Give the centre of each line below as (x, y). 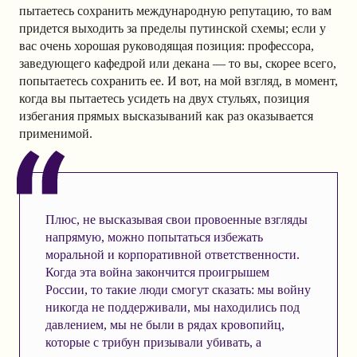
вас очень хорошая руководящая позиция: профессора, (167, 45)
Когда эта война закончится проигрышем (157, 272)
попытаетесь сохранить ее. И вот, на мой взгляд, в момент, (178, 80)
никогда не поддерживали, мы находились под (172, 307)
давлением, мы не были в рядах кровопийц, (165, 324)
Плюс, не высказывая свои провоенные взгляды (176, 219)
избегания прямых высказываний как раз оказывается (166, 116)
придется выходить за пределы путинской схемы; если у (173, 28)
